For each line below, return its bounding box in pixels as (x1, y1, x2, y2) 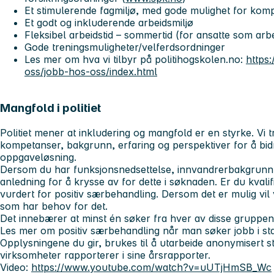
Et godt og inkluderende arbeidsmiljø (24, 16, 193, 29)
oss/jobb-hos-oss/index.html (24, 65, 157, 78)
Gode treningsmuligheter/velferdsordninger (24, 40, 225, 53)
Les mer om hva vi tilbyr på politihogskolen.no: (24, 53, 246, 65)
